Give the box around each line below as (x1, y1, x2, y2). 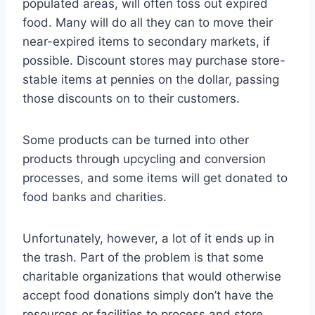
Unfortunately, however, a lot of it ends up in (22, 231, 274, 246)
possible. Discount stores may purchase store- (22, 53, 285, 68)
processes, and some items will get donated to (22, 171, 288, 186)
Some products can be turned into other (22, 133, 249, 148)
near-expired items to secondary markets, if (22, 34, 270, 49)
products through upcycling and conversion (22, 152, 266, 167)
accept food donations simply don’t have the (22, 288, 274, 303)
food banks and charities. (22, 190, 167, 205)
